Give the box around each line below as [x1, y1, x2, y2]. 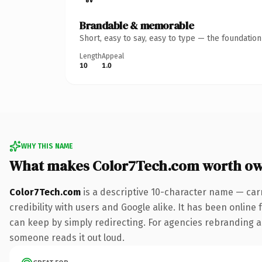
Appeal [102, 51, 124, 60]
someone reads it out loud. [9, 232, 125, 243]
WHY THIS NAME [21, 142, 73, 150]
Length [80, 51, 102, 60]
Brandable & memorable [80, 18, 194, 33]
